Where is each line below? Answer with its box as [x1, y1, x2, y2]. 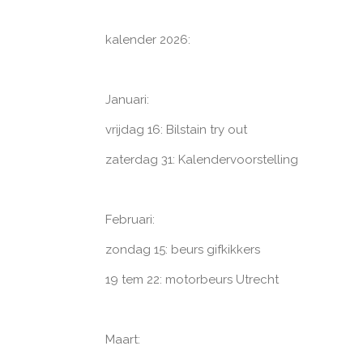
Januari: [105, 92, 149, 107]
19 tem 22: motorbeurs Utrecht [105, 271, 279, 287]
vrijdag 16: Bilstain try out [105, 122, 247, 137]
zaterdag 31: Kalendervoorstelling [105, 152, 298, 167]
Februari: [105, 211, 155, 227]
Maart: [105, 331, 140, 347]
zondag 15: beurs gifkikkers [105, 241, 260, 257]
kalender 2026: [105, 32, 190, 47]
